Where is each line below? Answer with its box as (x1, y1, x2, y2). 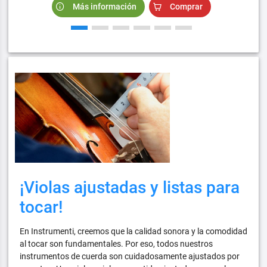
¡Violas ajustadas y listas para (19, 178, 240, 198)
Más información (73, 1, 136, 11)
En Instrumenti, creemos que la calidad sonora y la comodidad (19, 226, 247, 237)
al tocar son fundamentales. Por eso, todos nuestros (19, 239, 213, 249)
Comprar (170, 1, 203, 11)
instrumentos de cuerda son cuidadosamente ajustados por (19, 252, 240, 262)
